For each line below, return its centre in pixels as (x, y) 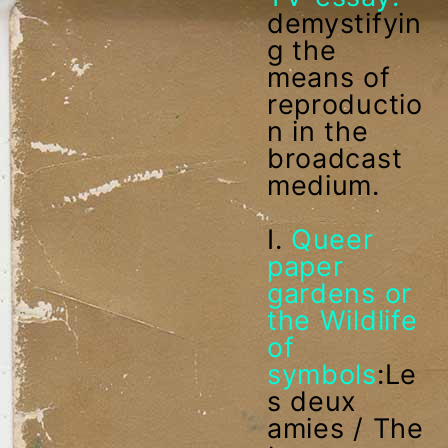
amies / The (345, 428)
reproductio (344, 104)
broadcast (334, 158)
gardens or (339, 293)
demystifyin (344, 23)
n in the (317, 131)
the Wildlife (342, 320)
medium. (327, 185)
